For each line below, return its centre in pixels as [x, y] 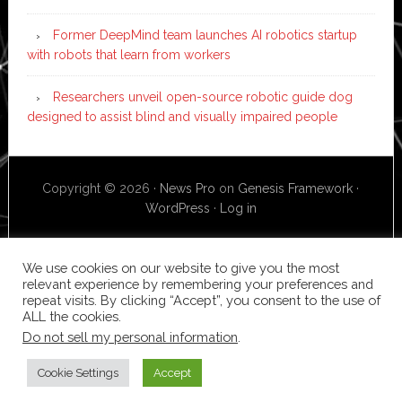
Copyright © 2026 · [101, 188]
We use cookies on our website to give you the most [181, 268]
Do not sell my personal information [130, 337]
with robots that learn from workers [128, 54]
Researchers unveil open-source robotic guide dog [202, 96]
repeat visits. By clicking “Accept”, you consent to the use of [201, 300]
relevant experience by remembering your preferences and [198, 284]
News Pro [188, 188]
